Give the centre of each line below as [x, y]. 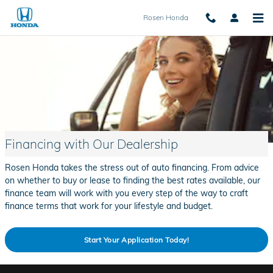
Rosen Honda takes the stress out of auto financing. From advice [132, 167]
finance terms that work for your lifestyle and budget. [109, 206]
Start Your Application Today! [136, 240]
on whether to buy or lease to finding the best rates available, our [133, 180]
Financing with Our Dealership [91, 144]
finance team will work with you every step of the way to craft [126, 193]
